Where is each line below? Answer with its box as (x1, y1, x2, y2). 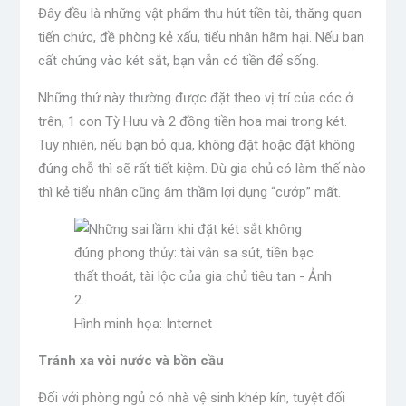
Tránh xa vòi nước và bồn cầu (37, 353, 224, 370)
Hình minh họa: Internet (73, 315, 212, 333)
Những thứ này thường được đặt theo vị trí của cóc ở (37, 90, 353, 107)
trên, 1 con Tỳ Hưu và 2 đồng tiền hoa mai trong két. (37, 113, 347, 130)
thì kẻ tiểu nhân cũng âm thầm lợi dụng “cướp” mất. (37, 184, 341, 201)
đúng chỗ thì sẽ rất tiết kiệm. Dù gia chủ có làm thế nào (37, 160, 366, 178)
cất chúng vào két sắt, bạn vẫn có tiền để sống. (37, 53, 319, 70)
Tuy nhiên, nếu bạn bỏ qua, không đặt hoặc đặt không (37, 137, 355, 154)
